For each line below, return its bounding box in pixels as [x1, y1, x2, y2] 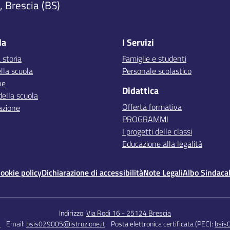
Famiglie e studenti [122, 52, 186, 65]
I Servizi [122, 35, 154, 49]
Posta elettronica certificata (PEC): [111, 218, 215, 229]
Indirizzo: [59, 207, 86, 218]
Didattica [122, 84, 159, 98]
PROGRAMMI [122, 113, 168, 125]
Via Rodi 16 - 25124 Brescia [86, 207, 171, 218]
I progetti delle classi [122, 125, 192, 138]
